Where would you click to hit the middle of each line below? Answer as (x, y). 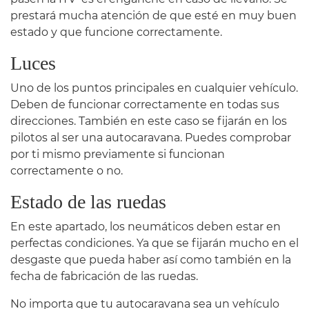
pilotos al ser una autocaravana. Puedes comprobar (151, 137)
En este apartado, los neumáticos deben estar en (146, 226)
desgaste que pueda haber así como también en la (151, 259)
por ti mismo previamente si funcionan (118, 154)
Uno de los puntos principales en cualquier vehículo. (154, 88)
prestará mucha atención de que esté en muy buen (153, 15)
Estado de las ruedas (88, 201)
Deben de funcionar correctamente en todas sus (145, 104)
